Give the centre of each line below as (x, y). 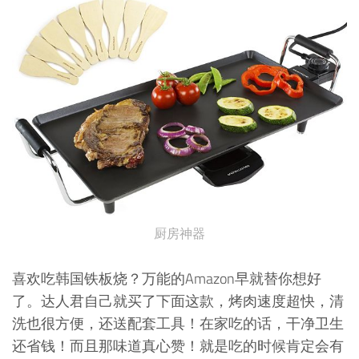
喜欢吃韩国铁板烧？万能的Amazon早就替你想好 (167, 279)
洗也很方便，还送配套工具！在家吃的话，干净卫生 (178, 324)
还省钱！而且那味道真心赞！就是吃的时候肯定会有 (178, 346)
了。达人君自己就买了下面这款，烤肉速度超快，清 (178, 301)
